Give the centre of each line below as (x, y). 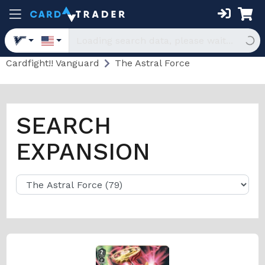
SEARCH (64, 126)
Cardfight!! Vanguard (53, 63)
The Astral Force (152, 63)
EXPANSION (83, 152)
